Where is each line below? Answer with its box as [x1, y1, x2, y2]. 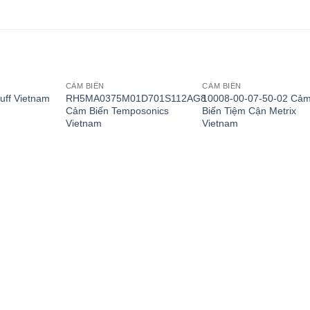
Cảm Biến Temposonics [65, 104, 169, 116]
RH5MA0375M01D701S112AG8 [65, 92, 206, 104]
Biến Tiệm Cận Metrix [202, 104, 297, 116]
